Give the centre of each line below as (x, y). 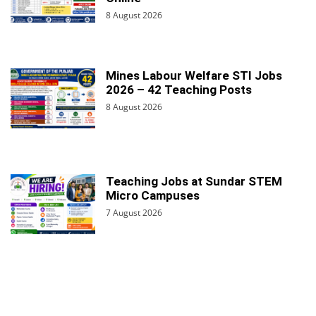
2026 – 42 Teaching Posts (179, 89)
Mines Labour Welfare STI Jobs (194, 75)
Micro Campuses (153, 195)
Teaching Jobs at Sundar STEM (194, 181)
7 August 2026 (134, 212)
